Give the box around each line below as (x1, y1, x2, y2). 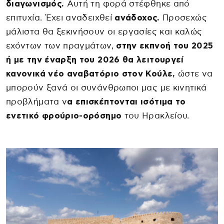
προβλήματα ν (6, 97, 67, 106)
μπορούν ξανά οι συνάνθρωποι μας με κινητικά (6, 83, 207, 92)
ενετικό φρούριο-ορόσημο (6, 111, 122, 120)
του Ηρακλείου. (121, 111, 189, 120)
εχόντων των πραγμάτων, (6, 41, 116, 50)
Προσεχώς (159, 13, 207, 22)
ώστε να (175, 69, 213, 78)
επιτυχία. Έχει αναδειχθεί (6, 13, 115, 22)
